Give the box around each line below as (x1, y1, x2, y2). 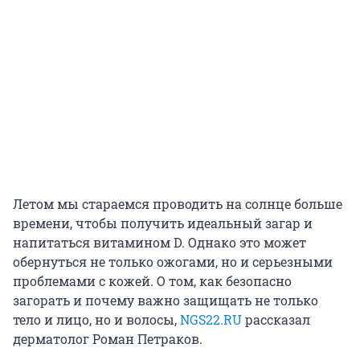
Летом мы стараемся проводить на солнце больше (13, 195, 342, 213)
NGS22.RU (180, 311, 242, 329)
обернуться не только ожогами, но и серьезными (13, 253, 333, 271)
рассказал (242, 311, 310, 329)
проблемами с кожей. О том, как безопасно (13, 272, 292, 290)
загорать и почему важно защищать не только (13, 292, 318, 309)
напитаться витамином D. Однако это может (13, 234, 306, 252)
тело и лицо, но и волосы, (13, 311, 180, 329)
